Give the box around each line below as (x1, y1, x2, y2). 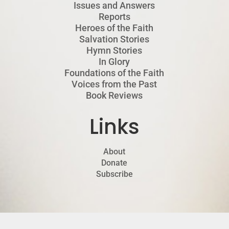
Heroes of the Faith (75, 22, 154, 34)
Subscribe (96, 169, 133, 179)
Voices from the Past (72, 79, 157, 90)
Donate (101, 158, 128, 168)
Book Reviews (86, 90, 143, 101)
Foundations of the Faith (64, 67, 165, 79)
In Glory (99, 56, 130, 67)
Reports (98, 11, 130, 22)
